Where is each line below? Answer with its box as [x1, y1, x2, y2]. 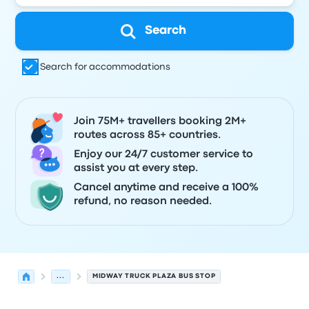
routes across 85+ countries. [74, 130, 221, 140]
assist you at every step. [74, 163, 199, 173]
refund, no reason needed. [74, 197, 212, 206]
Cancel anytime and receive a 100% [74, 183, 259, 192]
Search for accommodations [40, 63, 171, 71]
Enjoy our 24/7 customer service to [74, 150, 254, 159]
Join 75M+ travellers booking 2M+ [74, 117, 247, 126]
